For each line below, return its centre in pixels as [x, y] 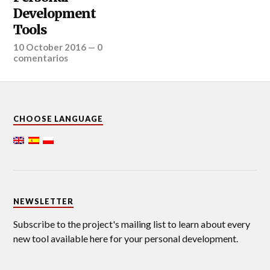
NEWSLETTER [44, 201]
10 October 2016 [50, 47]
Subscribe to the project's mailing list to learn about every [132, 224]
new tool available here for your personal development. [126, 238]
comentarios [41, 58]
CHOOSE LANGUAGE [58, 118]
